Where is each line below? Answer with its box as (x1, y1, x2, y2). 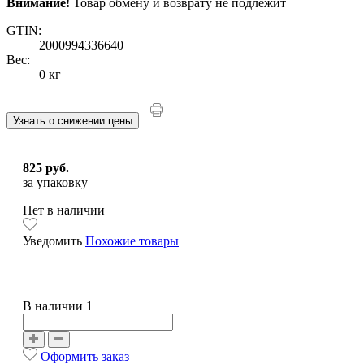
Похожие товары (85, 234, 179, 249)
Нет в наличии (23, 203, 105, 218)
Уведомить (23, 234, 85, 249)
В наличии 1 (23, 299, 93, 314)
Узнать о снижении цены (13, 115, 132, 128)
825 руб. (23, 161, 69, 175)
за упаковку (23, 175, 88, 190)
